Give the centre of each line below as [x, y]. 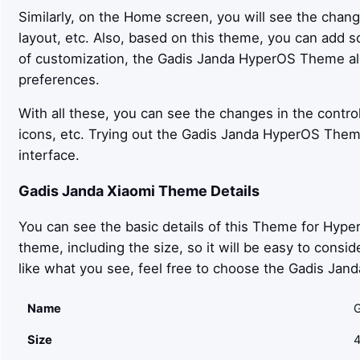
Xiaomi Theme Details [181, 191]
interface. [49, 155]
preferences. [59, 79]
